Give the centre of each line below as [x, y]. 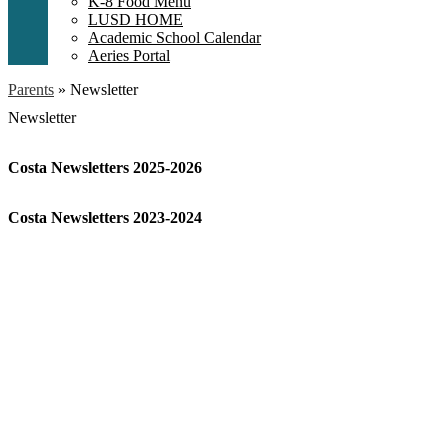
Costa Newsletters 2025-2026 [105, 167]
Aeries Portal [129, 55]
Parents [31, 89]
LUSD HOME [135, 19]
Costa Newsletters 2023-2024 [105, 217]
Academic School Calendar [174, 37]
